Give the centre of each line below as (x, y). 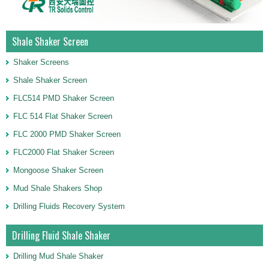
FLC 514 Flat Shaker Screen (63, 116)
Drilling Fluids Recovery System (69, 206)
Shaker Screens (41, 62)
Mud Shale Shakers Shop (58, 188)
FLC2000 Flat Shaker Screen (64, 152)
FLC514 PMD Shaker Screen (64, 98)
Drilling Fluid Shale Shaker (61, 235)
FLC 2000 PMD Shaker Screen (67, 134)
